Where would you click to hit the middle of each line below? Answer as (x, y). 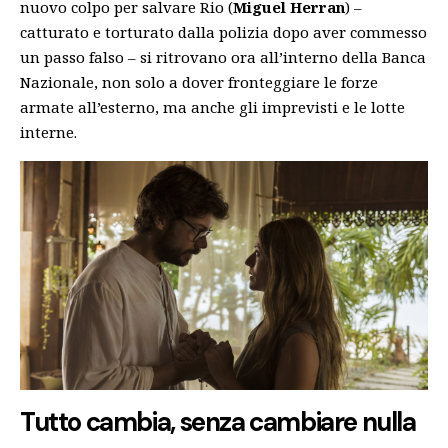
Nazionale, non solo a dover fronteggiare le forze (199, 81)
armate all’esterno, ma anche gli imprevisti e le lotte (212, 106)
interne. (48, 131)
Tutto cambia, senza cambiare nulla (218, 422)
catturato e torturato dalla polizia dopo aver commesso (223, 31)
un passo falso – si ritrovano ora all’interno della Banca (223, 56)
